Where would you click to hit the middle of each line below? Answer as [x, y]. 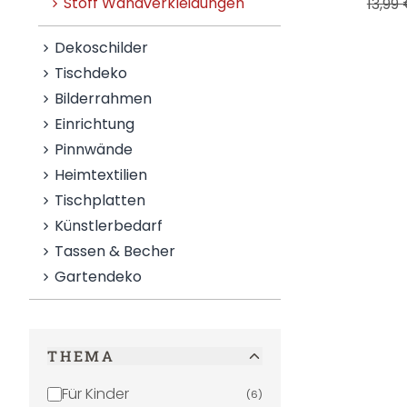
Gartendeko [99, 277]
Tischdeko [91, 73]
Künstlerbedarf [109, 226]
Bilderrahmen [104, 99]
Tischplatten [100, 200]
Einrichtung [95, 124]
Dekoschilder [102, 48]
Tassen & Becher [115, 251]
